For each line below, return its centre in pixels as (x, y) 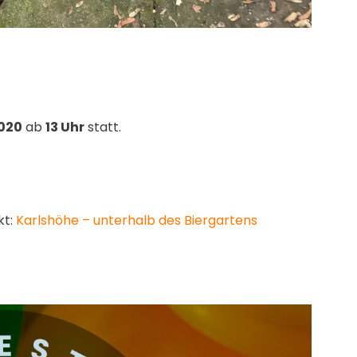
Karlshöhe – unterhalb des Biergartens (137, 221)
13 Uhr (65, 127)
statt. (103, 127)
